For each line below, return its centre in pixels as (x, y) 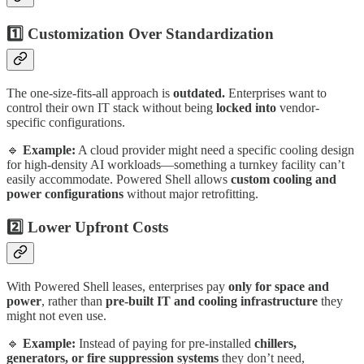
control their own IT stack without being (111, 107)
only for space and (279, 286)
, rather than (74, 301)
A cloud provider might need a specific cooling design (215, 149)
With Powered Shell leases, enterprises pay (117, 286)
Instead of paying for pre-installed (165, 343)
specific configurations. (66, 122)
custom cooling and (284, 179)
